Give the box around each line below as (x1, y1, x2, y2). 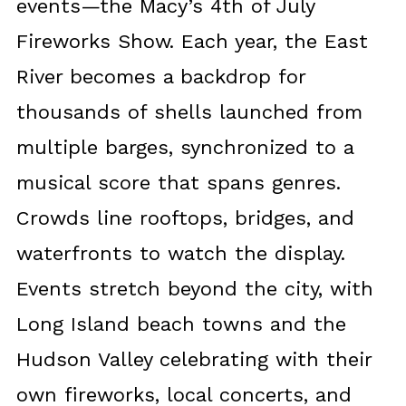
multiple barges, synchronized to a (15, 136, 353, 159)
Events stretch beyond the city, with (15, 277, 373, 301)
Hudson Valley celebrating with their (15, 348, 372, 372)
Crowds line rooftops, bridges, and (15, 207, 354, 230)
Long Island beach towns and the (15, 313, 346, 336)
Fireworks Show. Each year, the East (15, 30, 368, 53)
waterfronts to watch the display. (15, 242, 345, 266)
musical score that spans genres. (15, 171, 341, 195)
